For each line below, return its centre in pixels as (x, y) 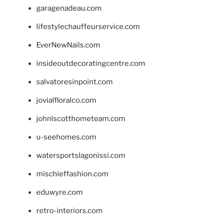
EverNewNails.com (68, 45)
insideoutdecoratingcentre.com (91, 64)
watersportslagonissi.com (81, 156)
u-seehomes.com (66, 137)
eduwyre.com (60, 193)
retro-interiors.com (70, 211)
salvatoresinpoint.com (75, 82)
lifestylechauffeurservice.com (88, 27)
